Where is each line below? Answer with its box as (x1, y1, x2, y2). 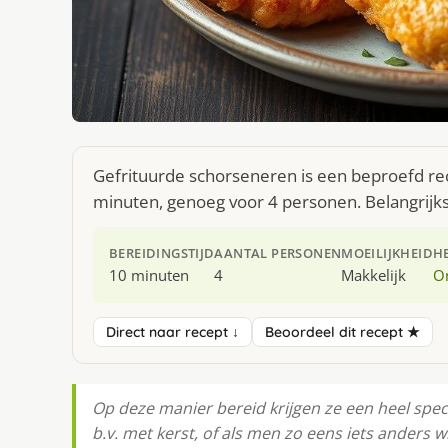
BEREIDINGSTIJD (109, 244, 215, 263)
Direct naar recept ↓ (106, 323, 239, 342)
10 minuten (109, 265, 189, 286)
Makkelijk (341, 265, 407, 286)
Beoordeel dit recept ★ (265, 323, 420, 342)
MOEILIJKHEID (341, 244, 434, 263)
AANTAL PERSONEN (214, 244, 342, 263)
